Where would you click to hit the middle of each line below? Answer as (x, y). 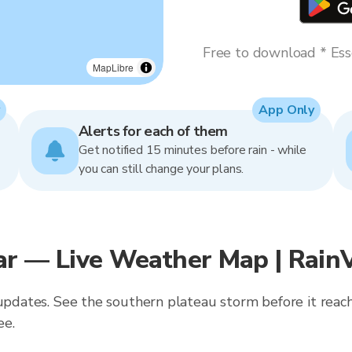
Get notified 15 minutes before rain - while (193, 150)
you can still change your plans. (161, 169)
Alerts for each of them (153, 131)
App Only (286, 110)
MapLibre (113, 67)
